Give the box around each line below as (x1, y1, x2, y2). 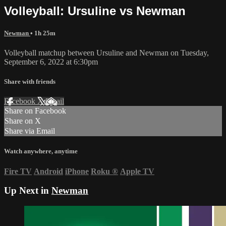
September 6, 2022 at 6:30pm (4, 57, 98, 66)
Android (34, 166, 63, 176)
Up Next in (4, 185, 51, 196)
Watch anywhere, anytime (4, 147, 78, 155)
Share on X (5, 117, 41, 126)
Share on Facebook (5, 106, 66, 116)
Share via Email (5, 127, 55, 136)
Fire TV (4, 166, 32, 176)
